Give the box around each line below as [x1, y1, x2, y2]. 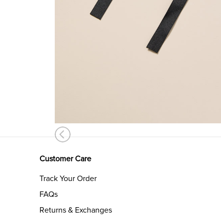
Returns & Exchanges [39, 205, 112, 216]
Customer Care [39, 154, 91, 164]
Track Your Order [39, 174, 97, 184]
